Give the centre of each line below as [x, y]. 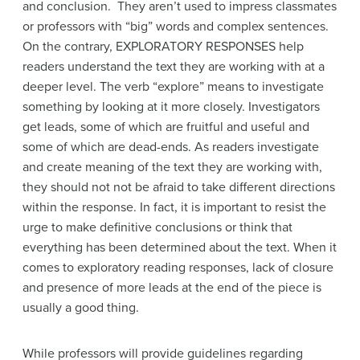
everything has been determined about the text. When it [180, 247]
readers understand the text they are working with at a [174, 66]
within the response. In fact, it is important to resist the [174, 207]
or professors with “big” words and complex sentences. [176, 26]
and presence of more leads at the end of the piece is [172, 287]
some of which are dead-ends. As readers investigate [171, 147]
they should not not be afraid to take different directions [179, 187]
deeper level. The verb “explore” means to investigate [173, 86]
